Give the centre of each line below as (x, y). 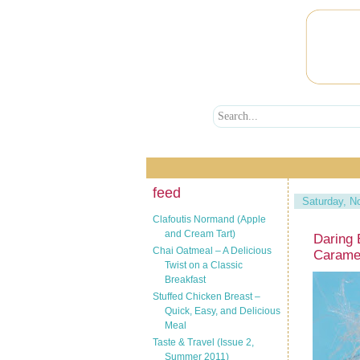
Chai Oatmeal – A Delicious (212, 250)
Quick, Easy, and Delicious (223, 311)
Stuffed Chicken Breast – (207, 296)
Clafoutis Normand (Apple (209, 219)
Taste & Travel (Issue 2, (203, 342)
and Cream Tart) (200, 233)
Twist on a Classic (204, 265)
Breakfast (185, 279)
